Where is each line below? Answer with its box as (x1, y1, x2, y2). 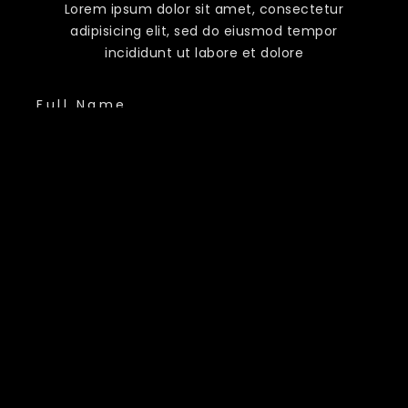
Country (36, 373, 111, 393)
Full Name (36, 95, 127, 114)
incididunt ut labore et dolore (105, 44, 303, 63)
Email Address (36, 280, 166, 300)
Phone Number (36, 188, 169, 207)
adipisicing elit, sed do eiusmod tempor (70, 22, 338, 41)
